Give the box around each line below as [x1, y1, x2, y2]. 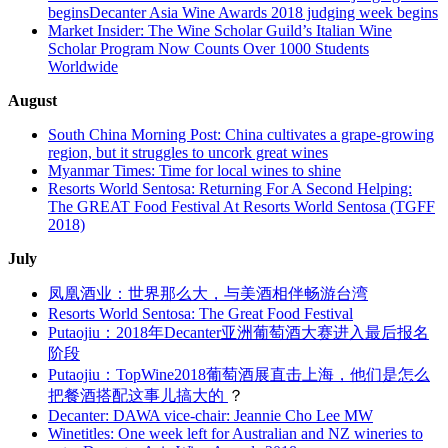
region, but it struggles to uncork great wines [48, 143, 328, 161]
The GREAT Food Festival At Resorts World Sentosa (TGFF [48, 197, 435, 215]
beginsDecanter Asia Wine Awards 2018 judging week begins [48, 3, 438, 21]
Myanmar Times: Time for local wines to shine [48, 161, 341, 179]
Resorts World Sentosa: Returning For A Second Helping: [48, 179, 412, 197]
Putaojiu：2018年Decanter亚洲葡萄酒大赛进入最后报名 [48, 323, 429, 341]
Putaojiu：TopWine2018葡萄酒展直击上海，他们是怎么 [48, 365, 430, 383]
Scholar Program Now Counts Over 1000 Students [48, 39, 369, 57]
